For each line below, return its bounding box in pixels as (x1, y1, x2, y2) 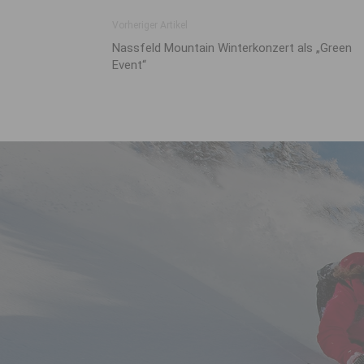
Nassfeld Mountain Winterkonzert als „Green (112, 40, 352, 55)
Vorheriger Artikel (112, 19, 188, 31)
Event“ (112, 57, 146, 72)
